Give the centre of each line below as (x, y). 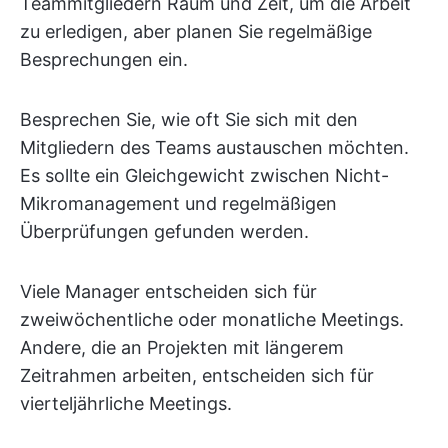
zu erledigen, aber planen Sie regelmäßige (196, 32)
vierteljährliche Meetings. (126, 404)
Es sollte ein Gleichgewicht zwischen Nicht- (204, 176)
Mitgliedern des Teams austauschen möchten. (214, 148)
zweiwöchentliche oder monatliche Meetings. (212, 320)
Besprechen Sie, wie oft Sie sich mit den (189, 120)
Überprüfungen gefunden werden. (164, 232)
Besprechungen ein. (104, 60)
